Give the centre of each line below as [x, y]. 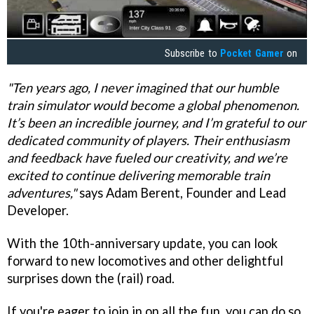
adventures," [42, 193]
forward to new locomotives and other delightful [145, 261]
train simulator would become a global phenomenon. [153, 105]
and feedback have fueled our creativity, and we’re [147, 158]
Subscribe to [193, 53]
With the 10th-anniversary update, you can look [142, 244]
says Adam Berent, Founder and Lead [181, 193]
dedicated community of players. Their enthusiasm [148, 141]
